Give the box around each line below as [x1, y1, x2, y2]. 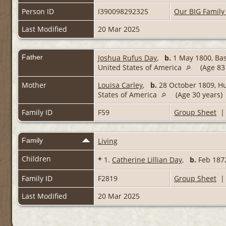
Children [22, 154, 53, 164]
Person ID [22, 7, 54, 17]
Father [22, 53, 43, 62]
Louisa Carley [98, 80, 143, 90]
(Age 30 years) [174, 90, 222, 100]
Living [98, 136, 118, 146]
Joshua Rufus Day [98, 53, 157, 63]
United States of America [98, 63, 184, 73]
